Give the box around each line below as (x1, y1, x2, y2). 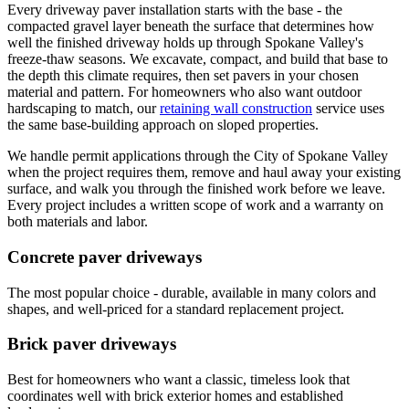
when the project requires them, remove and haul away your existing (7, 164, 401, 181)
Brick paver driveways (7, 334, 176, 354)
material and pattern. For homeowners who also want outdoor (7, 84, 362, 100)
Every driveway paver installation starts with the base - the (7, 2, 342, 18)
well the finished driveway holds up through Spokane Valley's (7, 35, 363, 51)
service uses (316, 100, 384, 117)
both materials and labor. (7, 214, 148, 230)
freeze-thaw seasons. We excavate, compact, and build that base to (7, 51, 388, 68)
